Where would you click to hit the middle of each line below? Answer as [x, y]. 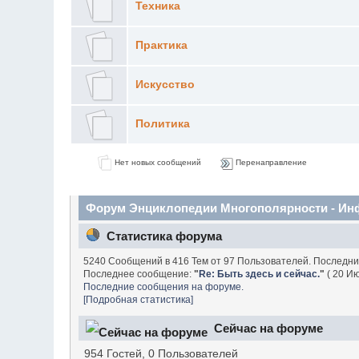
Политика [162, 123]
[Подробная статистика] [139, 299]
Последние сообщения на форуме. [164, 286]
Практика [161, 45]
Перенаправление [270, 162]
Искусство [165, 84]
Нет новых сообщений [156, 162]
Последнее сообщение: [139, 274]
